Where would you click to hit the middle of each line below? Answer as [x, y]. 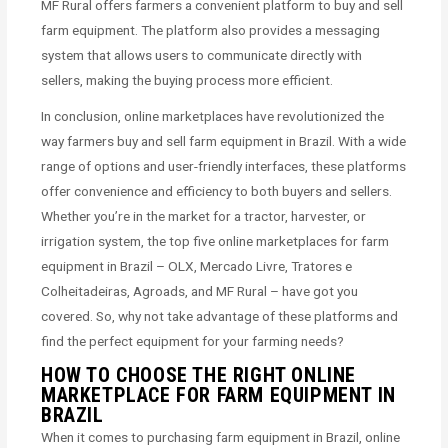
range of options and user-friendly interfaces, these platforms [224, 165]
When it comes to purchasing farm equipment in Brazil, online [221, 436]
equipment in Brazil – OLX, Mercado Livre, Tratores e [197, 265]
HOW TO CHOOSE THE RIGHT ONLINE [199, 374]
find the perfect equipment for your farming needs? [193, 340]
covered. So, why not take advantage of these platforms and [220, 315]
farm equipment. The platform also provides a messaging [211, 29]
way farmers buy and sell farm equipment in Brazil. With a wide [224, 140]
